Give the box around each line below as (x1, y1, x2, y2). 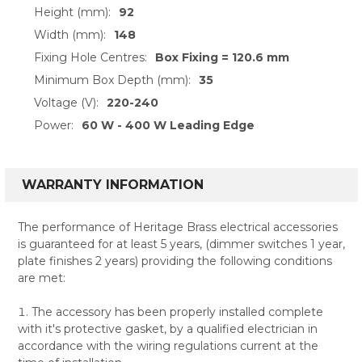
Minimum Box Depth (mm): (33, 72, 191, 87)
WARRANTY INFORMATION (21, 176, 204, 192)
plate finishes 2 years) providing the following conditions (17, 253, 332, 268)
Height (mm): (33, 4, 111, 19)
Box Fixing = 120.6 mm (155, 49, 290, 65)
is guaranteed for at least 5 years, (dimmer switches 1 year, (17, 236, 345, 251)
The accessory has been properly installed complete (31, 304, 323, 319)
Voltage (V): (33, 95, 99, 110)
